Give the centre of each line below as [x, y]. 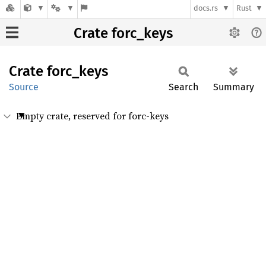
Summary [234, 87]
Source [24, 87]
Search [183, 87]
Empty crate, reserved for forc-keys [92, 116]
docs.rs [206, 8]
